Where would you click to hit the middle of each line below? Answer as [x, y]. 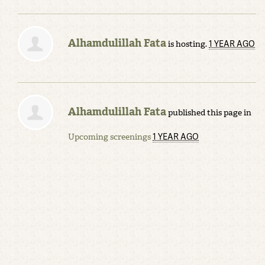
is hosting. [188, 44]
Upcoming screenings [109, 137]
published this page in [209, 113]
